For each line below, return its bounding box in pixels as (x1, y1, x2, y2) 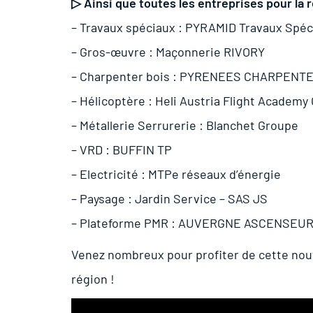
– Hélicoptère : (71, 92, 155, 108)
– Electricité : (71, 166, 148, 182)
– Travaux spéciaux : (71, 19, 185, 35)
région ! (71, 270, 115, 286)
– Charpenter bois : (71, 68, 180, 84)
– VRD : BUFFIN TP (71, 141, 172, 157)
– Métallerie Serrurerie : (71, 117, 206, 133)
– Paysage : (71, 190, 135, 206)
